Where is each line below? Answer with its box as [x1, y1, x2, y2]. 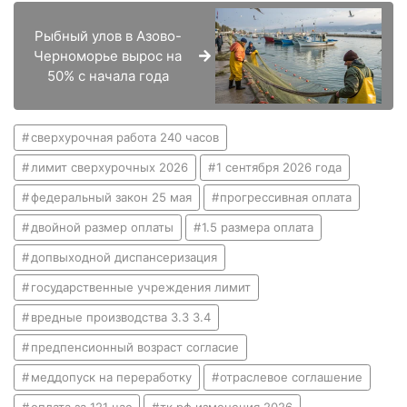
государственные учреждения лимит [30, 279, 251, 294]
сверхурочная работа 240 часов [30, 129, 219, 144]
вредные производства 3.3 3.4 [30, 309, 211, 324]
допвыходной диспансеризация [30, 249, 217, 264]
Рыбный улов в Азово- [34, 26, 182, 45]
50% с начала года [46, 66, 169, 84]
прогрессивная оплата [220, 189, 352, 204]
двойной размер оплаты [30, 219, 174, 234]
